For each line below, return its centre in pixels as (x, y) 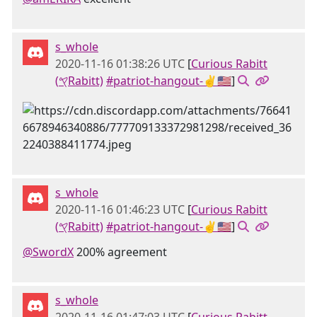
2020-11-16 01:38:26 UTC (120, 64)
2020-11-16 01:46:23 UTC (120, 209)
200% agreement (120, 252)
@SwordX (48, 252)
